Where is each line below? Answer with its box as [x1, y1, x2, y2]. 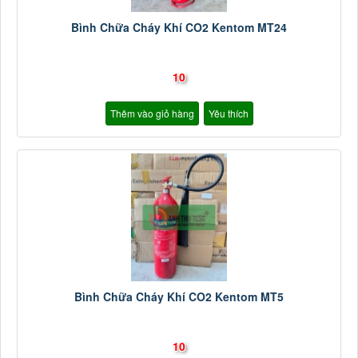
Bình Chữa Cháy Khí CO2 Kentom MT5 [74, 288, 284, 305]
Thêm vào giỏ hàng [109, 106, 194, 121]
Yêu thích [208, 106, 249, 121]
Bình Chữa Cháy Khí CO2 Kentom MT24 [71, 19, 287, 36]
